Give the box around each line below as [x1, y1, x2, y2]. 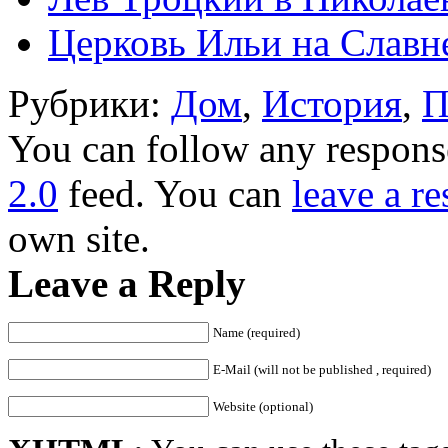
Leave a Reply [8, 261, 246, 305]
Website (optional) [213, 398, 313, 414]
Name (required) [213, 324, 300, 340]
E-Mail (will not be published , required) [213, 361, 431, 377]
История [262, 81, 402, 125]
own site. [8, 216, 150, 260]
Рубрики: [8, 81, 171, 125]
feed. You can [58, 171, 292, 215]
